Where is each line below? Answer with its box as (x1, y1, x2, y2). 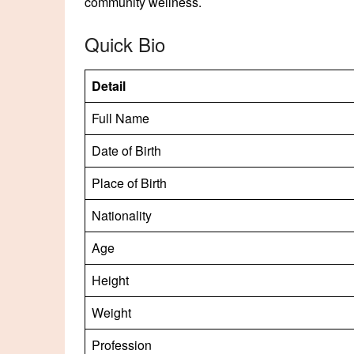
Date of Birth (92, 141, 161, 160)
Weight (92, 303, 131, 322)
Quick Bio (85, 29, 165, 58)
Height (92, 270, 129, 289)
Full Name (92, 108, 149, 127)
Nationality (92, 205, 152, 224)
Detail (92, 76, 126, 95)
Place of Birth (92, 173, 167, 192)
